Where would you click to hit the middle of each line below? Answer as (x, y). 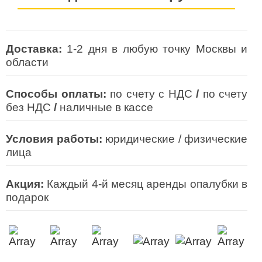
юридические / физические (175, 139)
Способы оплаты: (56, 94)
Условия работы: (54, 139)
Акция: (25, 184)
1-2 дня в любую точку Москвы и (157, 49)
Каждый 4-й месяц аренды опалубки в (146, 184)
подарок (27, 197)
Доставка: (34, 49)
